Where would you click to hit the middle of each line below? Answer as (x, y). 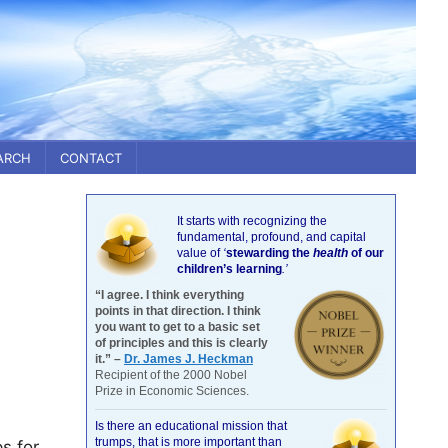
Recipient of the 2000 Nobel (171, 375)
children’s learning (229, 269)
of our (366, 253)
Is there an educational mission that (191, 426)
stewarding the (269, 253)
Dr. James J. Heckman (188, 359)
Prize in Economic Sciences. (172, 391)
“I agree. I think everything (169, 295)
